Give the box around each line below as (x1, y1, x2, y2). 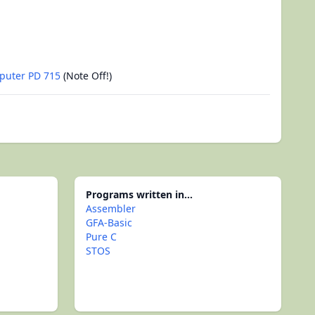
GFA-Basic (86, 216, 132, 229)
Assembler (86, 202, 136, 215)
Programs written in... (86, 188, 193, 201)
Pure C (86, 230, 117, 243)
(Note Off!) (60, 69, 112, 82)
